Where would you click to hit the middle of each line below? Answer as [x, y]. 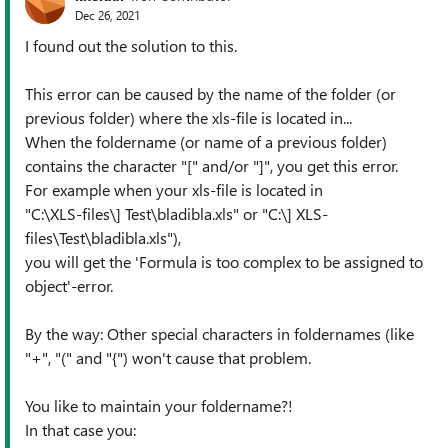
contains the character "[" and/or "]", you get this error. [211, 165]
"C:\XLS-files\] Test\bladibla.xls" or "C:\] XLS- [176, 213]
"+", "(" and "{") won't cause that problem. [168, 357]
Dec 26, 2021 [107, 14]
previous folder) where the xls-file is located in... [188, 117]
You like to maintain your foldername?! [159, 405]
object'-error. [69, 285]
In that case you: [80, 429]
